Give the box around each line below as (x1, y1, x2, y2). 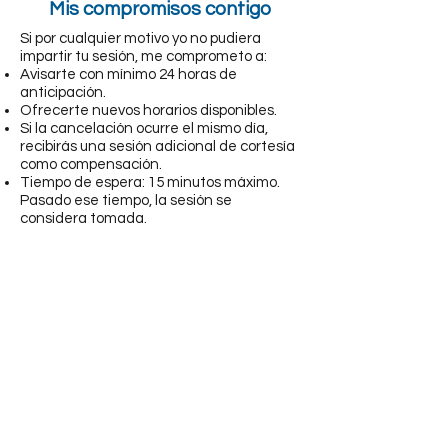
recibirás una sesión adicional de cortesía (20, 139, 295, 154)
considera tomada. (20, 211, 147, 226)
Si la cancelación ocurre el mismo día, (20, 121, 268, 136)
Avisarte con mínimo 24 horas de (20, 67, 237, 82)
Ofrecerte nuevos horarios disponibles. (20, 103, 277, 118)
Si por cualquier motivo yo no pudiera (20, 31, 261, 46)
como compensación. (20, 157, 162, 172)
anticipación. (20, 85, 106, 100)
